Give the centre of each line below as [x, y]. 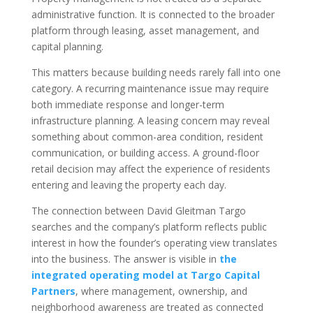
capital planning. [67, 47]
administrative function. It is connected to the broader [153, 15]
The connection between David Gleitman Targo [138, 211]
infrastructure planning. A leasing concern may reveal [150, 121]
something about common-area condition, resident [147, 137]
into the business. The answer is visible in [125, 259]
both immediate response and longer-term [128, 105]
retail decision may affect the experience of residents [151, 169]
